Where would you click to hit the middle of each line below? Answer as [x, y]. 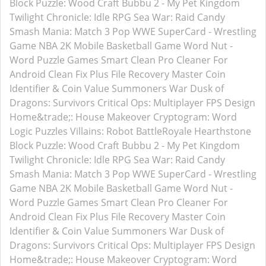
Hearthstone [223, 131]
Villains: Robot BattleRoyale [131, 131]
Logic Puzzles [39, 131]
